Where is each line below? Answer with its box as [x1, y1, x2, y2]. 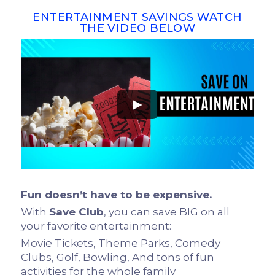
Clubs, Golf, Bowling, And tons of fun [21, 251, 215, 264]
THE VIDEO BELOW [79, 21, 196, 36]
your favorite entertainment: [21, 220, 172, 233]
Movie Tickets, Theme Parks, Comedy [21, 237, 221, 250]
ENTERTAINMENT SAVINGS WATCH [33, 10, 242, 25]
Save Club [49, 206, 104, 219]
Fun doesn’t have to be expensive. [21, 188, 212, 201]
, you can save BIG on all [104, 206, 230, 219]
